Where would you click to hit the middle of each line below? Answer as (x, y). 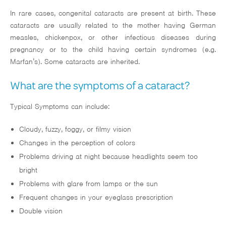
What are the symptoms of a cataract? (100, 85)
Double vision (41, 211)
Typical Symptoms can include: (60, 107)
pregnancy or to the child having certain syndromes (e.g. (113, 50)
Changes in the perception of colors (77, 143)
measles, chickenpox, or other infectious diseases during (113, 38)
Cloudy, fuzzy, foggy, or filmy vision (75, 129)
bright (28, 170)
